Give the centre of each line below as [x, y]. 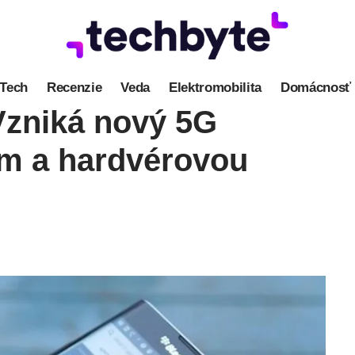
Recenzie [74, 87]
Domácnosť [315, 87]
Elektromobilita [215, 87]
